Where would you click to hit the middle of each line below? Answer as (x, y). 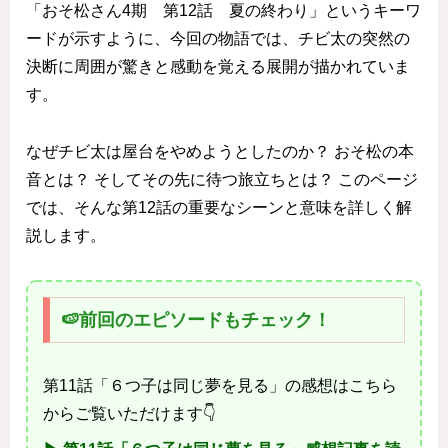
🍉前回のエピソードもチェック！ (195, 319)
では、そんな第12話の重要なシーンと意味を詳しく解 (219, 208)
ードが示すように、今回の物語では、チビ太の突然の (218, 39)
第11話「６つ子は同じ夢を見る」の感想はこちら (220, 385)
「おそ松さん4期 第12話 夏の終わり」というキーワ (223, 11)
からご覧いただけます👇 (129, 413)
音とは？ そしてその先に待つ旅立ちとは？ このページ (222, 180)
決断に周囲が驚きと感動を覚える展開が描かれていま (218, 67)
